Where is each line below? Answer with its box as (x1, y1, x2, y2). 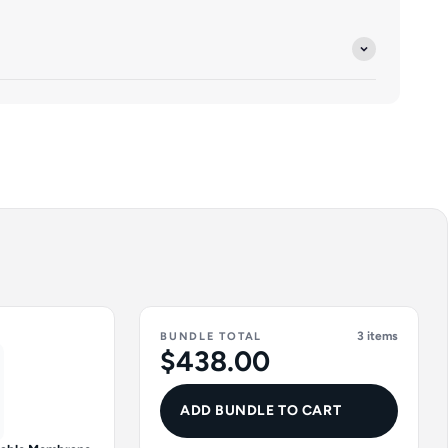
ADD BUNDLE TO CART (180, 402, 342, 419)
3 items (357, 329, 398, 343)
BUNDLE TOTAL (160, 330, 263, 343)
